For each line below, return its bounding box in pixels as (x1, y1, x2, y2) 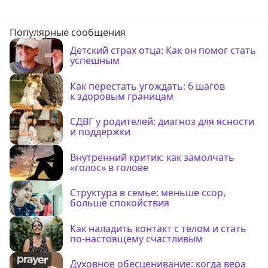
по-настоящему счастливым (70, 232, 203, 245)
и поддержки (70, 125, 131, 139)
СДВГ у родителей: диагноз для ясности (70, 115, 255, 129)
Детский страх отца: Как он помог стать (70, 44, 257, 57)
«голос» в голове (70, 160, 149, 174)
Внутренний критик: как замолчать (70, 150, 235, 164)
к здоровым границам (70, 89, 174, 103)
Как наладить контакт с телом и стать (70, 221, 247, 235)
